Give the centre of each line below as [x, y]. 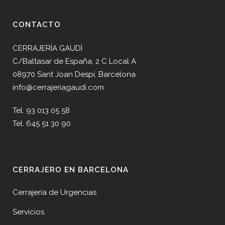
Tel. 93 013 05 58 [41, 110]
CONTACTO [37, 25]
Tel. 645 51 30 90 [42, 124]
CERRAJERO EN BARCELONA [71, 170]
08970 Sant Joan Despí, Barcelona [74, 74]
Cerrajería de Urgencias [54, 192]
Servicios [28, 212]
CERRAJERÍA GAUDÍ [47, 48]
